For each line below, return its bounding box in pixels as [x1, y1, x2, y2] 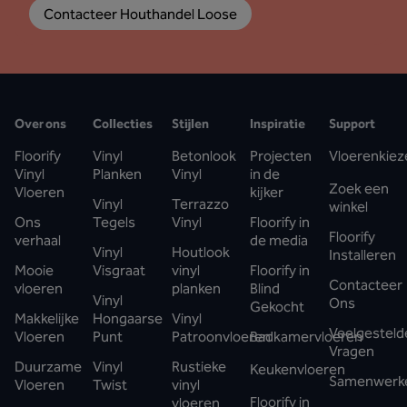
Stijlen [171, 116, 209, 132]
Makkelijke [15, 310, 79, 327]
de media [250, 232, 309, 249]
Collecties [93, 116, 154, 132]
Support [328, 116, 375, 132]
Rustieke [171, 358, 226, 375]
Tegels [93, 213, 136, 231]
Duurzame [15, 358, 82, 375]
